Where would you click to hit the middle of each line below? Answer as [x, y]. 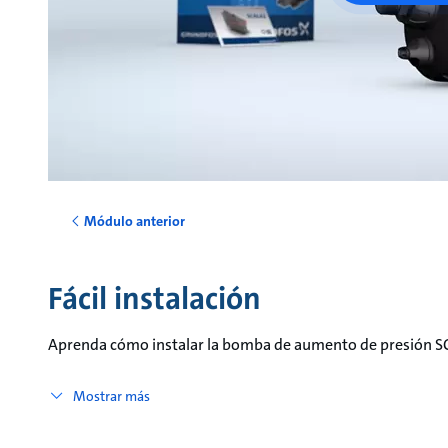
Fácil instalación [154, 298]
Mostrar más [111, 395]
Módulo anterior [134, 220]
